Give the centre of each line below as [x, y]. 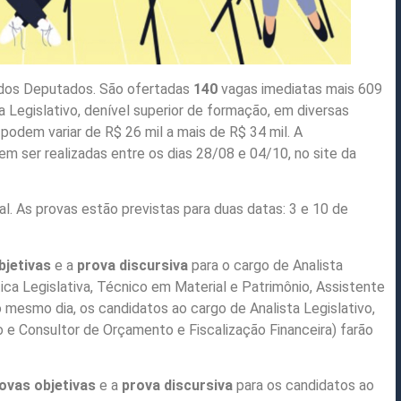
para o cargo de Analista [265, 265]
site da [335, 154]
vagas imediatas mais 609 [302, 90]
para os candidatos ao [303, 386]
